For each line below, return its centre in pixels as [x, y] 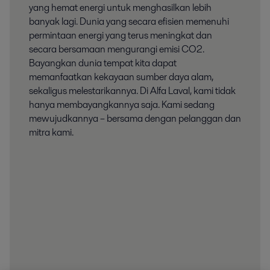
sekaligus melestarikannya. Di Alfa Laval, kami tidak [132, 90]
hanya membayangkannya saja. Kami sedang [122, 104]
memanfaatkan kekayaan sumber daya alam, [121, 77]
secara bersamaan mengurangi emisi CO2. [117, 49]
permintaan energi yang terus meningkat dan [121, 35]
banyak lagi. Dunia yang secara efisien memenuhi [129, 21]
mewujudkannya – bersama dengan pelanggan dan [135, 118]
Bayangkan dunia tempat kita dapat [103, 63]
